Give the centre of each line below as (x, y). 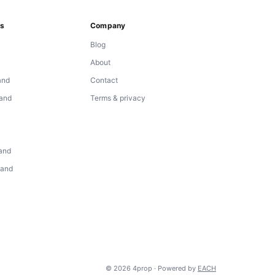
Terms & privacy (118, 98)
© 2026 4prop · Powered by (152, 269)
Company (108, 26)
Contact (104, 80)
